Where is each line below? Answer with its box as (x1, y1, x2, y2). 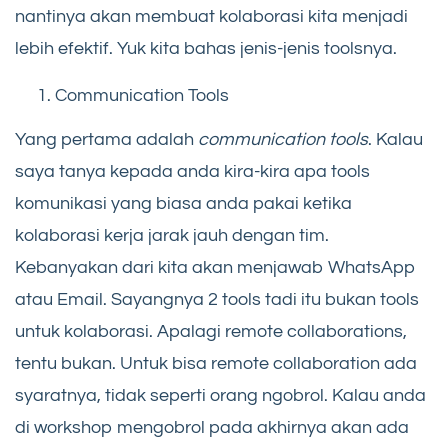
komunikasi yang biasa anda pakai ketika (15, 193, 352, 213)
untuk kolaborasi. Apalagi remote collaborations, (15, 321, 407, 341)
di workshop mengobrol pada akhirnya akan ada (15, 417, 409, 437)
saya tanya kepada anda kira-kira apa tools (15, 161, 370, 181)
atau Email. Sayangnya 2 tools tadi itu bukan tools (15, 289, 419, 309)
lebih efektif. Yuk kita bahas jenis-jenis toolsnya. (15, 39, 397, 59)
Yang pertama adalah (15, 129, 198, 149)
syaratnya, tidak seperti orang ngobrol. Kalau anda (15, 385, 426, 405)
